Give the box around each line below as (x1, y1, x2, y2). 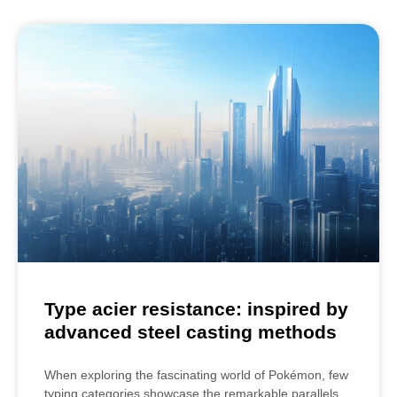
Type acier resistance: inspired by (44, 299, 348, 320)
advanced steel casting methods (44, 322, 337, 343)
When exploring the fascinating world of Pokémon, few (44, 368, 348, 383)
